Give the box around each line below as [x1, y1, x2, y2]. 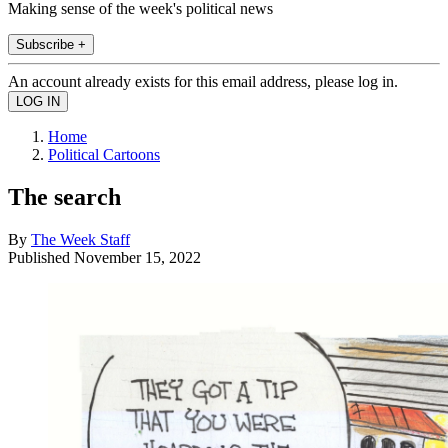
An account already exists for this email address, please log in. [8, 72, 398, 90]
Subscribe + [16, 36, 86, 52]
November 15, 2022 [74, 248, 201, 266]
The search [8, 183, 121, 210]
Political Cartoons [48, 145, 160, 163]
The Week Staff [31, 230, 130, 248]
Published [8, 248, 74, 266]
